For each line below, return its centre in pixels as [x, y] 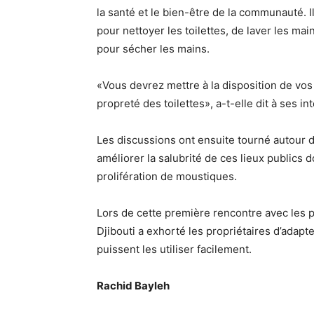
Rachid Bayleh [133, 285]
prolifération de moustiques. [167, 176]
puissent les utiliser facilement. [174, 249]
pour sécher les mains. [153, 48]
